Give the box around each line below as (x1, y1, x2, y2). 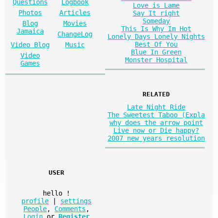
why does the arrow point (109, 118, 203, 127)
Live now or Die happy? (113, 126, 200, 134)
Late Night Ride (127, 103, 186, 111)
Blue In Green (131, 48, 182, 56)
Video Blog (11, 41, 50, 49)
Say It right (133, 9, 180, 18)
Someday (143, 17, 170, 25)
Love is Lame (133, 1, 180, 10)
